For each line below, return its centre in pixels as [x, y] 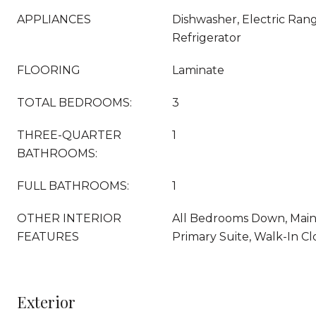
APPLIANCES [54, 19]
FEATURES [48, 237]
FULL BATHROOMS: [73, 186]
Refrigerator [207, 38]
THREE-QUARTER [69, 135]
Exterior [46, 302]
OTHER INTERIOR [69, 218]
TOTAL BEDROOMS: [74, 103]
